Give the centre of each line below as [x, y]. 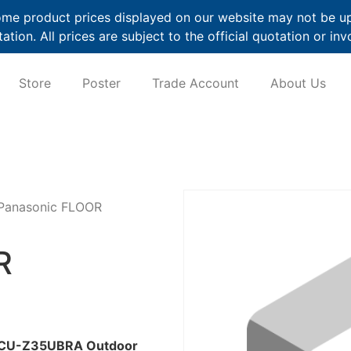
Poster [102, 83]
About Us [299, 83]
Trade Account [196, 83]
